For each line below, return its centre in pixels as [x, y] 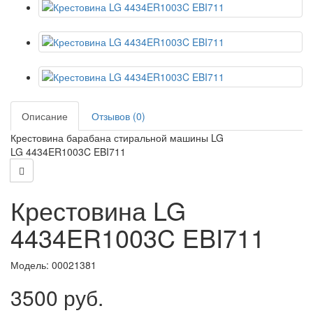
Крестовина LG [98, 210]
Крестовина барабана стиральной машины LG [117, 138]
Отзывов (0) [118, 116]
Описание [45, 116]
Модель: [31, 265]
